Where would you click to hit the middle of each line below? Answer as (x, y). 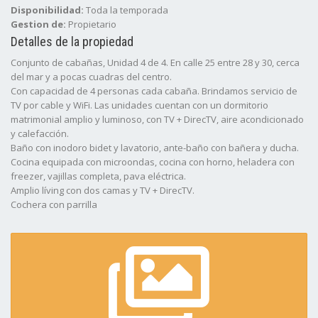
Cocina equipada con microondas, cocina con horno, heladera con (153, 162)
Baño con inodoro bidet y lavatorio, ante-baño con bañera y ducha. (155, 148)
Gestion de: (39, 24)
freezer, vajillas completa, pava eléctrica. (98, 176)
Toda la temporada (127, 10)
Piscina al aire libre (51, 233)
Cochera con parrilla (54, 204)
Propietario (92, 24)
